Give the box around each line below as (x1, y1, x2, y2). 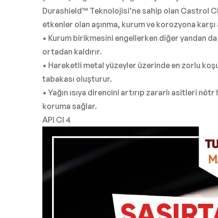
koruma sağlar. (42, 101, 97, 111)
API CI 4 (42, 115, 71, 125)
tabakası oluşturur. (42, 74, 112, 84)
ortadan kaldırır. (42, 47, 102, 57)
